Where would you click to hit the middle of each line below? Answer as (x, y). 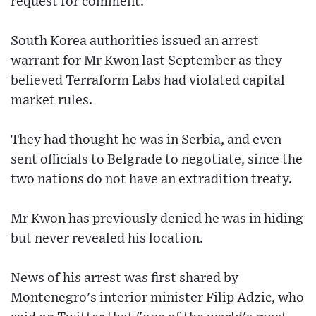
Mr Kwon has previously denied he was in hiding (157, 219)
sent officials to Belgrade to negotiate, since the (157, 160)
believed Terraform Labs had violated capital (148, 81)
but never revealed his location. (107, 239)
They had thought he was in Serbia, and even (146, 140)
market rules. (51, 101)
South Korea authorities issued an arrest (135, 42)
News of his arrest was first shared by (124, 279)
